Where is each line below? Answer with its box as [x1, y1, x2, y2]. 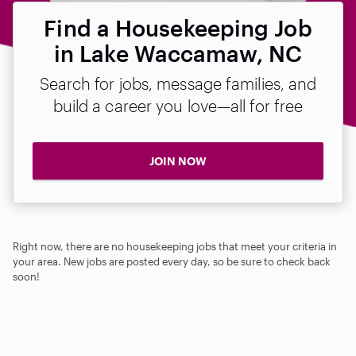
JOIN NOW [149, 154, 207, 168]
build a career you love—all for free [52, 96, 304, 115]
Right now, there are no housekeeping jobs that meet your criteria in [13, 239, 337, 253]
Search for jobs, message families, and [39, 74, 317, 93]
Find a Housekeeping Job [44, 15, 312, 41]
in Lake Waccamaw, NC [53, 41, 302, 66]
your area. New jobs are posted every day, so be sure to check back [13, 254, 331, 268]
